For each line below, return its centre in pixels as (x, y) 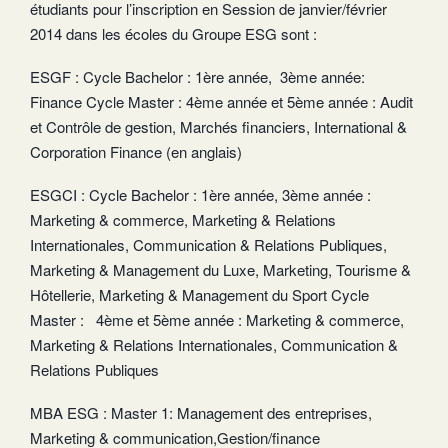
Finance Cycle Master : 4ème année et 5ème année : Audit (221, 101)
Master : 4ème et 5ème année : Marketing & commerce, (217, 319)
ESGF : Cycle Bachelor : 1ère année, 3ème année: (197, 76)
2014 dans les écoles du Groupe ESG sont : (173, 33)
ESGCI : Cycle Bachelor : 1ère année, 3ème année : (200, 194)
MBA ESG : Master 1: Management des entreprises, (201, 412)
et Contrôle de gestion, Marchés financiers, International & (218, 126)
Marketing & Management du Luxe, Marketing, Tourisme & (220, 269)
